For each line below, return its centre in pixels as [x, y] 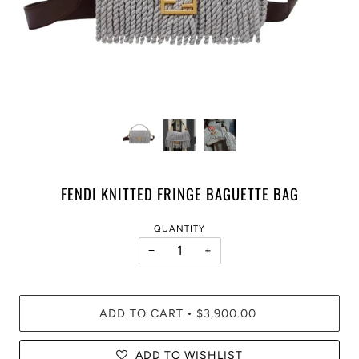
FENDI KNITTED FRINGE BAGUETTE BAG [179, 193]
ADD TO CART [141, 314]
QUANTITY [179, 229]
